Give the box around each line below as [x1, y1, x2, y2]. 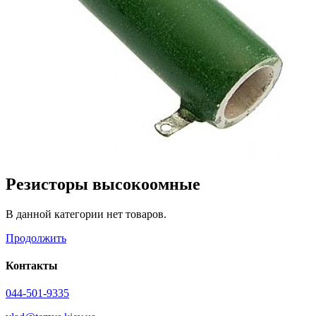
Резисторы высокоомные [6, 174, 200, 193]
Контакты [6, 260, 58, 272]
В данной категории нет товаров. [6, 207, 166, 220]
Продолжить [6, 231, 66, 244]
